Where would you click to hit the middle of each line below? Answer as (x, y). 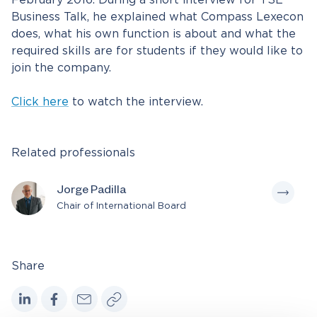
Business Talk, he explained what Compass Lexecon (157, 17)
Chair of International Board (121, 207)
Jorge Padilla (91, 192)
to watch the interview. (136, 102)
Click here (40, 102)
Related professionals (73, 153)
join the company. (61, 68)
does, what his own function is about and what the (154, 34)
